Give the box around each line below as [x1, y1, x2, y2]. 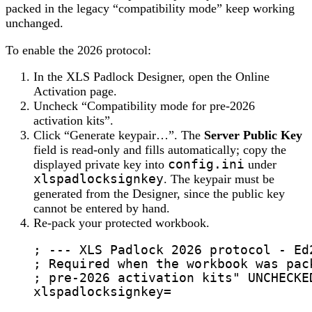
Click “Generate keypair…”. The [33, 128, 204, 143]
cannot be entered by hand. [33, 201, 170, 216]
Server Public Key [204, 128, 302, 143]
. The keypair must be [164, 172, 274, 187]
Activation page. [33, 84, 117, 99]
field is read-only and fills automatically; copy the [33, 143, 286, 157]
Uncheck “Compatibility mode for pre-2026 [33, 99, 255, 114]
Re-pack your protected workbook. [33, 216, 210, 231]
